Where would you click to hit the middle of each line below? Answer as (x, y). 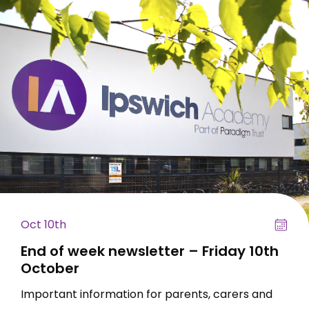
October (50, 269)
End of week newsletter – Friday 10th (150, 251)
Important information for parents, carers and (147, 294)
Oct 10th (43, 225)
